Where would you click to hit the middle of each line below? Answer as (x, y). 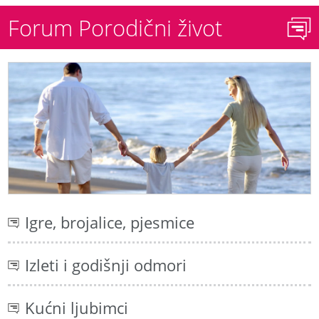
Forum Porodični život (115, 28)
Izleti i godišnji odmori (106, 266)
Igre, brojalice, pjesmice (110, 223)
